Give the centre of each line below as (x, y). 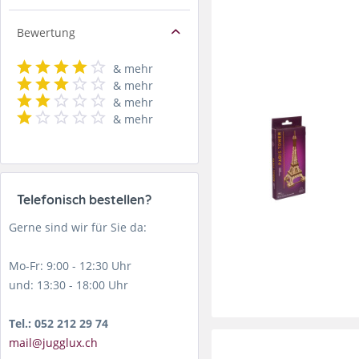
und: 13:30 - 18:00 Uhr (69, 284)
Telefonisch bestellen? (84, 199)
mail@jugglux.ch (53, 342)
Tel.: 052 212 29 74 (58, 323)
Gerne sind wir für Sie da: (78, 227)
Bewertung (46, 32)
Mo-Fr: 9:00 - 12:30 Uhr (70, 265)
